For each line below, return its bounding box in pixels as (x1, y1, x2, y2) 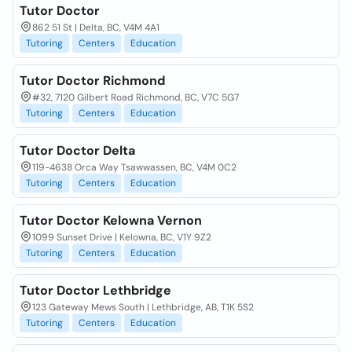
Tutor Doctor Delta (20, 142, 135, 159)
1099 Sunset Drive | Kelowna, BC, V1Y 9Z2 (32, 231, 211, 244)
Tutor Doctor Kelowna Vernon (20, 212, 202, 229)
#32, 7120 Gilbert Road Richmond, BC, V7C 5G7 (32, 91, 239, 104)
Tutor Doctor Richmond (20, 72, 165, 89)
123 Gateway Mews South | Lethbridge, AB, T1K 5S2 (32, 301, 254, 313)
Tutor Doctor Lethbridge (20, 282, 171, 299)
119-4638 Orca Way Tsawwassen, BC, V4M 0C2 (32, 161, 236, 174)
